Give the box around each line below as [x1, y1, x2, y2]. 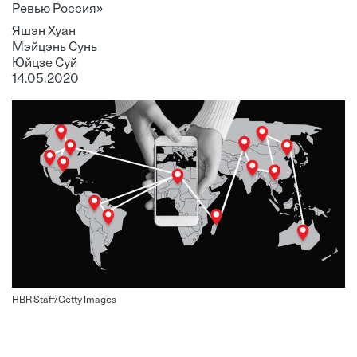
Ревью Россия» [12, 3, 103, 16]
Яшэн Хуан [12, 25, 76, 38]
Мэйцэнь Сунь [12, 41, 97, 54]
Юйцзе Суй [12, 57, 77, 70]
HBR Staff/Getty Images [12, 296, 116, 306]
